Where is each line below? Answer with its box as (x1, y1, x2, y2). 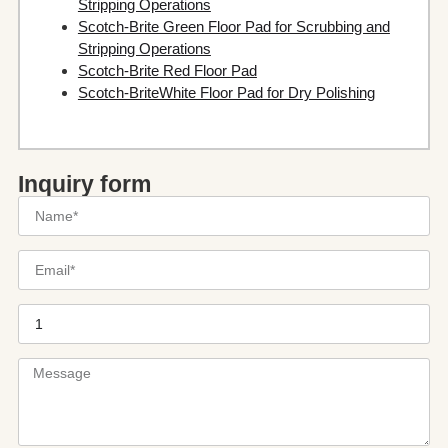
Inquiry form (17, 172, 151, 198)
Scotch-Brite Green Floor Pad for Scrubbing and (77, 18, 390, 36)
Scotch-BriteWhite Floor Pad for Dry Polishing (77, 84, 375, 102)
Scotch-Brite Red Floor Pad (77, 62, 257, 80)
